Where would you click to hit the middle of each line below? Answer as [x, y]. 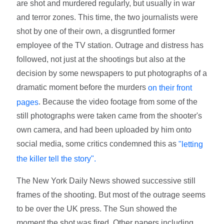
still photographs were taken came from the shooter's [109, 116]
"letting [191, 144]
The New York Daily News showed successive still [106, 180]
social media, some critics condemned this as [98, 144]
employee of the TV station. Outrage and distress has [110, 45]
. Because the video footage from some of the [118, 101]
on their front [170, 87]
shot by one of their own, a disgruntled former [96, 31]
